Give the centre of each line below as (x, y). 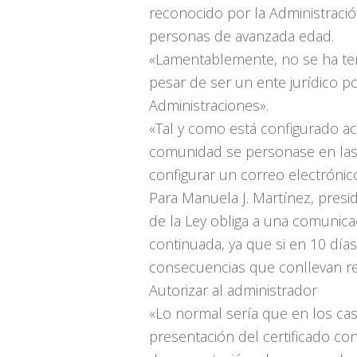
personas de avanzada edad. (241, 36)
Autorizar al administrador (233, 290)
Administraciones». (209, 105)
